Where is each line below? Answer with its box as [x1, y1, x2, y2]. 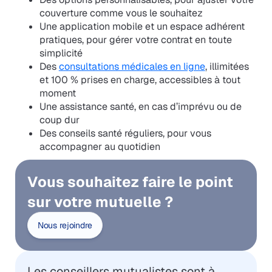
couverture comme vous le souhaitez [39, 7, 203, 20]
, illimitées [205, 60, 249, 73]
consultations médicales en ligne [58, 60, 205, 73]
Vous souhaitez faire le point [27, 172, 233, 192]
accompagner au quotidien [39, 140, 160, 154]
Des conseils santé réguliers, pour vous [39, 127, 211, 140]
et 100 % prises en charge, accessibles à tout [39, 73, 240, 87]
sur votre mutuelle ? [27, 192, 173, 212]
